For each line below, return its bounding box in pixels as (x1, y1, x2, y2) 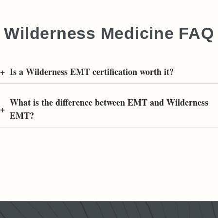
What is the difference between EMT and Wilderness (10, 96, 208, 109)
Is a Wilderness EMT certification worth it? (10, 65, 174, 78)
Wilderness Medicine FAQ (4, 24, 214, 43)
